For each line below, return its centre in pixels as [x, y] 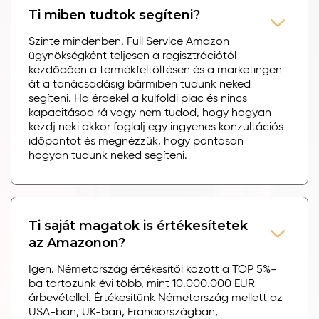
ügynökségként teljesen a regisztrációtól [132, 56]
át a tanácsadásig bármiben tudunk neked [140, 84]
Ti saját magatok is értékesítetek [138, 225]
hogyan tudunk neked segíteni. [108, 156]
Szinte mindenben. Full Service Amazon [129, 42]
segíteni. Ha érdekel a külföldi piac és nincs [138, 99]
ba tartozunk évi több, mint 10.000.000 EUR [142, 284]
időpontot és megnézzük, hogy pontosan [136, 141]
